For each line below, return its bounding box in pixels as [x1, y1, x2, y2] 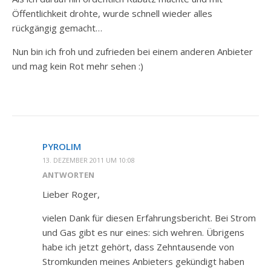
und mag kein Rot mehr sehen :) [12, 60, 143, 72]
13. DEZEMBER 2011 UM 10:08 [42, 155, 135, 165]
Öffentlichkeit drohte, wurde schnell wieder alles [12, 7, 212, 19]
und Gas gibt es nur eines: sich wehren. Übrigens [42, 226, 244, 238]
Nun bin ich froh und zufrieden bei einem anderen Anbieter [12, 45, 253, 57]
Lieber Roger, [42, 188, 100, 200]
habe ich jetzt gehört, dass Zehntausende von [42, 241, 234, 253]
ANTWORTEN [42, 169, 94, 180]
